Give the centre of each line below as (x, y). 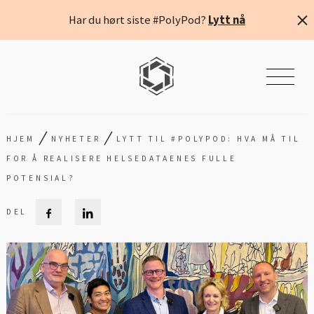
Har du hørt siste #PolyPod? (138, 20)
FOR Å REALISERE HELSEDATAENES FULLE (121, 159)
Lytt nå (226, 20)
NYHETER (76, 139)
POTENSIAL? (41, 178)
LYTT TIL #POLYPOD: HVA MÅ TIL (209, 139)
